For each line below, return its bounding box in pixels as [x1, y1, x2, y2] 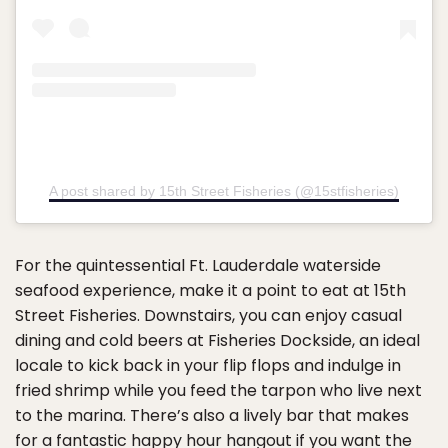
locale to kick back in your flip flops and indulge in [15, 354, 401, 378]
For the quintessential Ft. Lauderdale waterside [15, 254, 381, 278]
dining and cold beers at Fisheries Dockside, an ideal [15, 329, 420, 353]
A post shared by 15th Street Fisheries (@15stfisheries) [49, 183, 399, 200]
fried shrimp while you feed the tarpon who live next [15, 379, 422, 403]
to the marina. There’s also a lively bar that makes [15, 404, 409, 428]
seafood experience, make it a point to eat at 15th [15, 279, 406, 303]
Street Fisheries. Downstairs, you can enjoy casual [15, 304, 402, 328]
